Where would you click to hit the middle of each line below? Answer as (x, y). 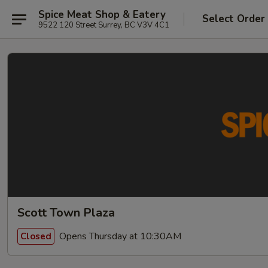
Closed (36, 236)
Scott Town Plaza (66, 213)
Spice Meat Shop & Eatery (102, 14)
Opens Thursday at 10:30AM (119, 236)
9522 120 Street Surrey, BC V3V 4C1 (104, 25)
